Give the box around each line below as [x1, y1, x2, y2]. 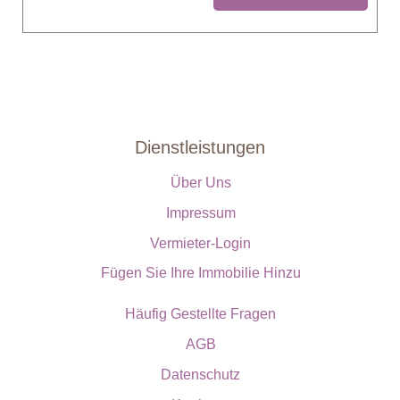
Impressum [165, 205, 236, 221]
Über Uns [170, 175, 231, 191]
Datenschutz [161, 367, 240, 383]
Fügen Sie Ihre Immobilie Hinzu [100, 265, 301, 281]
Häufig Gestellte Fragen [125, 306, 276, 322]
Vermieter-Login [150, 236, 251, 252]
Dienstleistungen [135, 137, 265, 158]
